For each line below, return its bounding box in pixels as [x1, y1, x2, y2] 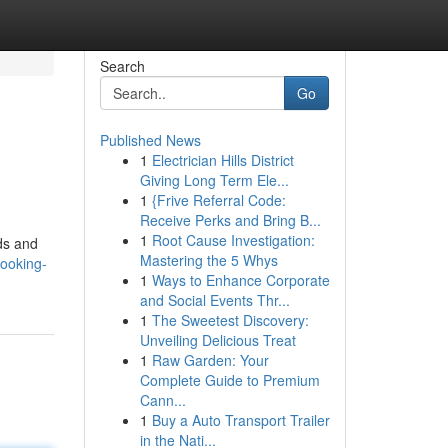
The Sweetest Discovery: [151, 310, 309, 330]
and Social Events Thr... [139, 290, 290, 310]
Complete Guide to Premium [139, 370, 320, 390]
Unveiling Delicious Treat [139, 330, 296, 350]
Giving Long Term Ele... [139, 170, 289, 190]
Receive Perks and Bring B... [139, 210, 321, 230]
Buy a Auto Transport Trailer [151, 410, 330, 430]
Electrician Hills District [151, 150, 294, 170]
